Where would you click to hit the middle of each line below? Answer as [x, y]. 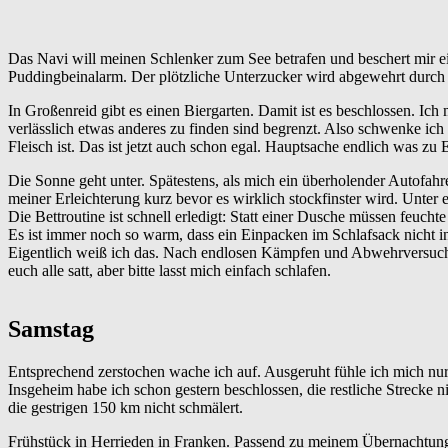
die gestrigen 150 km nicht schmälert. [125, 408]
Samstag [51, 329]
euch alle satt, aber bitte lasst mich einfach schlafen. [169, 271]
